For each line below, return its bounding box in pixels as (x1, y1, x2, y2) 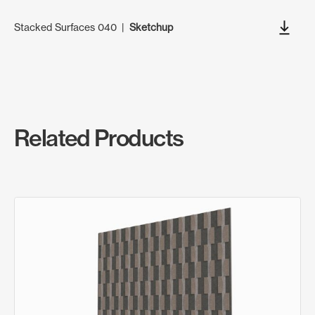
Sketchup (129, 20, 173, 33)
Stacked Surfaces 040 (14, 20, 117, 33)
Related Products (14, 123, 184, 152)
